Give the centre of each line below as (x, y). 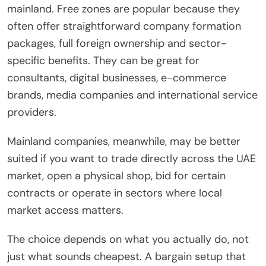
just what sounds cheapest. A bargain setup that (126, 257)
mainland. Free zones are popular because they (123, 9)
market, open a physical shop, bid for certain (116, 176)
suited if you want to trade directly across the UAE (132, 159)
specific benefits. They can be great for (103, 61)
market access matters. (65, 210)
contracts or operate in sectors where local (115, 193)
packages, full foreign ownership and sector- (117, 44)
